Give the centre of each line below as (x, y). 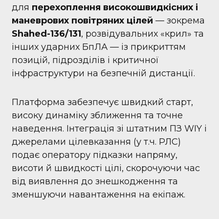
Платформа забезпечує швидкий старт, (102, 102)
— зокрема (180, 21)
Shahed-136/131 (46, 34)
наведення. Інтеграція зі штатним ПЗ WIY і (109, 129)
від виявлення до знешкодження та (95, 181)
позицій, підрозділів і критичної (85, 60)
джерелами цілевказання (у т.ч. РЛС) (96, 142)
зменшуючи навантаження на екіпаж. (99, 195)
